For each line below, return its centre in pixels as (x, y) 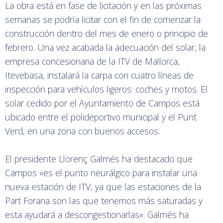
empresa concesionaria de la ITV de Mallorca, (92, 61)
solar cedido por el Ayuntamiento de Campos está (102, 103)
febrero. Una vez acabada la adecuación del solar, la (105, 48)
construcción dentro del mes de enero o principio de (107, 34)
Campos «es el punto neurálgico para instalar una (101, 173)
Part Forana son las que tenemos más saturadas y (104, 201)
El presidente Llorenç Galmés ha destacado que (99, 159)
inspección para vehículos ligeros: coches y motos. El (106, 89)
